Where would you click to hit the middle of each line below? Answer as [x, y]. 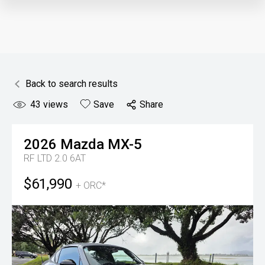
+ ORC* [91, 185]
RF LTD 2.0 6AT [55, 158]
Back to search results [72, 84]
